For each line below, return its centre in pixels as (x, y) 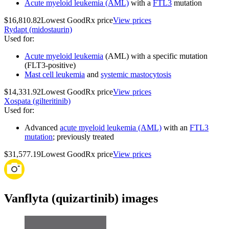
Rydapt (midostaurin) (38, 30)
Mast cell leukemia (55, 75)
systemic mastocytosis (136, 75)
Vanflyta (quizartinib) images (81, 199)
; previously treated (83, 137)
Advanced (42, 128)
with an (176, 128)
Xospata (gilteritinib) (37, 101)
